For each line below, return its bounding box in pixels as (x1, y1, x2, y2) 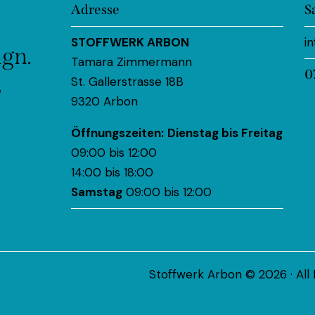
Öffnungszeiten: (71, 125, 165, 141)
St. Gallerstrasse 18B (71, 74, 184, 90)
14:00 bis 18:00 (71, 165, 154, 181)
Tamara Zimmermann (71, 54, 193, 70)
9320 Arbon (71, 94, 139, 110)
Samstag (71, 184, 123, 200)
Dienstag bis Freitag (167, 125, 283, 141)
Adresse (71, 1, 120, 18)
